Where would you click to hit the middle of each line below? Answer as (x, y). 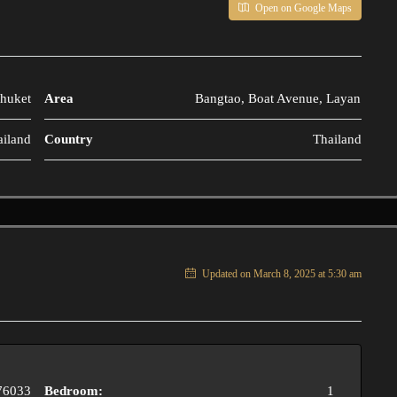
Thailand (337, 139)
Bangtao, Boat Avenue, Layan (278, 98)
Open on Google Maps (302, 8)
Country (69, 139)
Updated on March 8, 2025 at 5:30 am (280, 274)
